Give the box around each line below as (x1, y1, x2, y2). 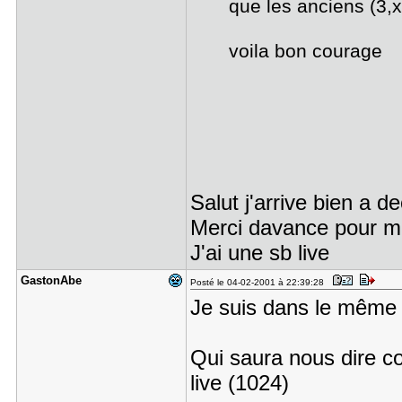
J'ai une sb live (189, 240, 329, 265)
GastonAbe (20, 274, 82, 287)
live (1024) (189, 371, 289, 395)
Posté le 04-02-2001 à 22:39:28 (189, 277, 329, 287)
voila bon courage (229, 40, 383, 62)
